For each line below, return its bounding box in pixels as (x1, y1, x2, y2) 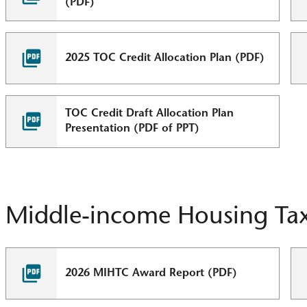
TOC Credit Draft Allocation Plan (65, 108, 234, 120)
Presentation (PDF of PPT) (65, 123, 200, 135)
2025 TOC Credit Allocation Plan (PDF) (65, 53, 265, 64)
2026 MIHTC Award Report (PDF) (65, 267, 238, 279)
